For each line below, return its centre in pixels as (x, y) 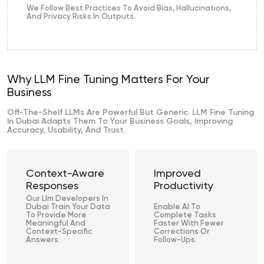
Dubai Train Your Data (68, 207)
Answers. (43, 240)
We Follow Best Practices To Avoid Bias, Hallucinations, (129, 9)
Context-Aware (65, 174)
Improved (177, 174)
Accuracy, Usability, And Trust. (66, 131)
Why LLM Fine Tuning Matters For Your (108, 80)
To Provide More (56, 216)
